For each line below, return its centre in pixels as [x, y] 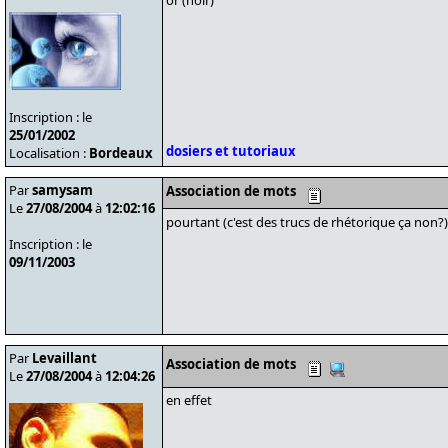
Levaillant [64, 358]
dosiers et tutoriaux [231, 151]
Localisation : [49, 153]
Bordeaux [121, 153]
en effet [189, 400]
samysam [62, 190]
